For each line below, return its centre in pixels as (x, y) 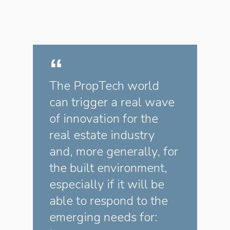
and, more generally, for (114, 151)
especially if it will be (107, 184)
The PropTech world (104, 86)
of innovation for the (104, 119)
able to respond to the (109, 201)
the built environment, (108, 168)
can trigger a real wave (112, 102)
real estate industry (102, 135)
